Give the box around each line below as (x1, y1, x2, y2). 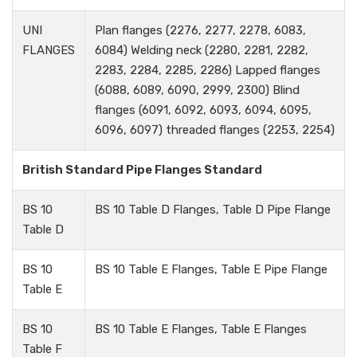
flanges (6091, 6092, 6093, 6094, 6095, (95, 103, 312, 118)
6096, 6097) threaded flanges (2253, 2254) (95, 123, 335, 138)
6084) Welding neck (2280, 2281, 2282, (95, 43, 308, 58)
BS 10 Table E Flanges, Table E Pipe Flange (95, 262, 328, 277)
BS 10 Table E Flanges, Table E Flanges (95, 322, 307, 337)
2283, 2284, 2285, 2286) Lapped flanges (95, 63, 320, 78)
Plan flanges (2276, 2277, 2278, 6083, (95, 23, 306, 38)
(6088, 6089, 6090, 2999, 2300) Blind (95, 83, 300, 98)
